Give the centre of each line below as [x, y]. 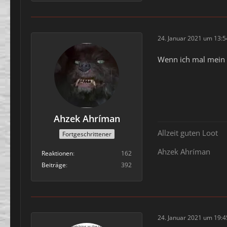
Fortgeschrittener [87, 134]
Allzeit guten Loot [188, 133]
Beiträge [54, 165]
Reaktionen [57, 153]
